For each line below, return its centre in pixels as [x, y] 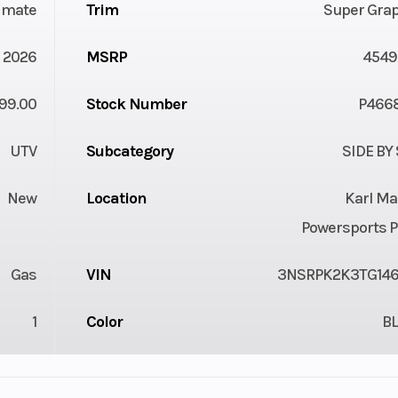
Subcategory [129, 151]
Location [116, 198]
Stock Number [136, 103]
